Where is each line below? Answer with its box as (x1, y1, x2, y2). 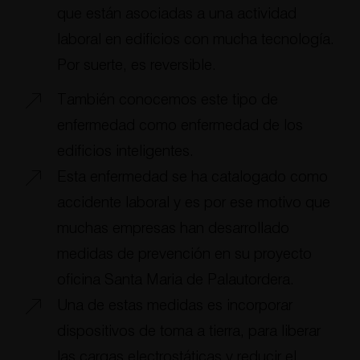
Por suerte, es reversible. (56, 57, 216, 73)
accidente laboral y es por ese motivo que (56, 194, 330, 211)
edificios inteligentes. (56, 143, 194, 159)
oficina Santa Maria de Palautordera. (56, 272, 294, 288)
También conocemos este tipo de (56, 92, 278, 108)
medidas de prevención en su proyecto (56, 246, 312, 262)
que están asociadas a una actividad (56, 6, 297, 22)
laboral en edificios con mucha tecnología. (56, 31, 334, 47)
